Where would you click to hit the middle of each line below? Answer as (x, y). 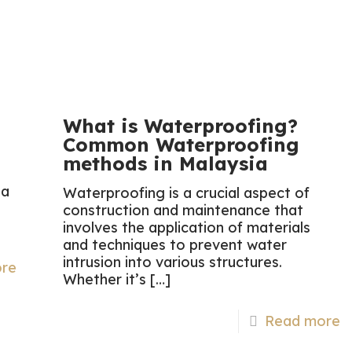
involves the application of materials (187, 228)
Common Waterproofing (181, 145)
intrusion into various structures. (173, 262)
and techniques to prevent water (175, 245)
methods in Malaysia (166, 164)
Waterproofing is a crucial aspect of (187, 193)
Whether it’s (105, 280)
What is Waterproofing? (181, 126)
